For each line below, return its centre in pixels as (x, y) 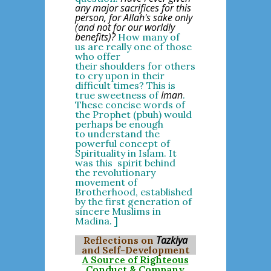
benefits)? (96, 37)
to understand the (117, 134)
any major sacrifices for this (133, 8)
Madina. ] (96, 221)
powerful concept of (122, 143)
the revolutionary (115, 172)
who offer (97, 56)
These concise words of (130, 105)
